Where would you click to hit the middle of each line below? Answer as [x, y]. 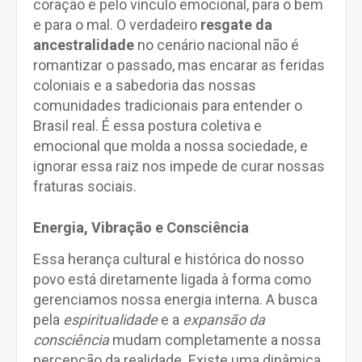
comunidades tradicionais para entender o [168, 105]
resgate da [236, 25]
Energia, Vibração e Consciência [141, 227]
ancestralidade [84, 45]
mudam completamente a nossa [215, 340]
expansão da [224, 320]
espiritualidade [110, 320]
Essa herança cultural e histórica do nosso [168, 259]
